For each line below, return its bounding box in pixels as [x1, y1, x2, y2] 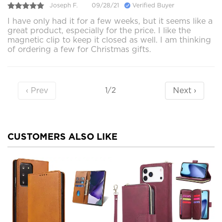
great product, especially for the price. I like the [7, 25, 191, 35]
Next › [173, 85, 197, 95]
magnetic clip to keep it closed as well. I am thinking [7, 35, 211, 45]
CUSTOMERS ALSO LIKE [7, 131, 117, 142]
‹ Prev [25, 85, 48, 95]
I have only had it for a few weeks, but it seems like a [7, 16, 213, 26]
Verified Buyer [130, 1, 174, 9]
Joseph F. [50, 1, 78, 9]
